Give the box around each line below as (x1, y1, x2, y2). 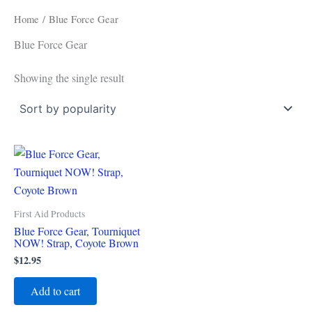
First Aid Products (14, 207, 85, 220)
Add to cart (31, 283, 80, 298)
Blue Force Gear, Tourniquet (14, 223, 140, 238)
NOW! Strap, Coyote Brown (14, 235, 139, 250)
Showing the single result (14, 70, 124, 86)
